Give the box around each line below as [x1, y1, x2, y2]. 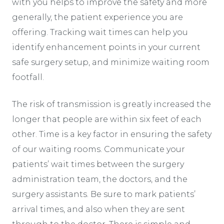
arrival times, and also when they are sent [12, 204, 185, 214]
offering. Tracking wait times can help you [12, 27, 188, 37]
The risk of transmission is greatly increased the [12, 99, 211, 109]
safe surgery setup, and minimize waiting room [12, 57, 209, 67]
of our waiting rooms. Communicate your [12, 144, 185, 154]
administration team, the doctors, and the [12, 174, 187, 184]
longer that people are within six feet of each [12, 114, 201, 124]
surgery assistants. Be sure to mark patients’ [12, 189, 195, 199]
